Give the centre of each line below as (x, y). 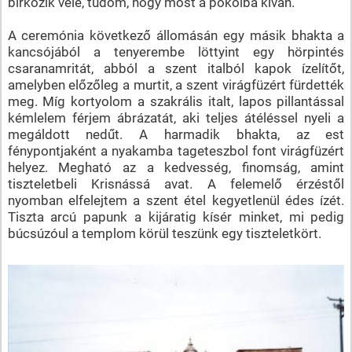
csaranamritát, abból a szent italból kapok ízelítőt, (176, 68)
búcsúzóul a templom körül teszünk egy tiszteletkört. (164, 233)
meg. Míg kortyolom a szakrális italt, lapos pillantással (176, 101)
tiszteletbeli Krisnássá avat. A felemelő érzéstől (176, 183)
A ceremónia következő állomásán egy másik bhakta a (176, 35)
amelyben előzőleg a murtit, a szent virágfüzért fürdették (176, 84)
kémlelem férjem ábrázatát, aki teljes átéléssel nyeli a (176, 117)
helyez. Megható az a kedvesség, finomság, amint (176, 167)
